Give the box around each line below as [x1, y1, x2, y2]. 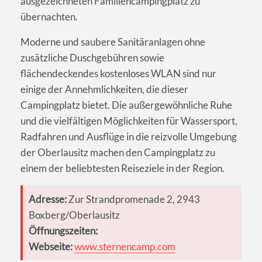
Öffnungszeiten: [29, 225, 98, 237]
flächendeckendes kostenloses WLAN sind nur [20, 67, 216, 80]
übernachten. [20, 11, 78, 23]
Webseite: [29, 240, 73, 253]
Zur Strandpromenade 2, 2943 [67, 193, 200, 206]
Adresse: [29, 193, 67, 206]
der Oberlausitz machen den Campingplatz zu [20, 146, 215, 159]
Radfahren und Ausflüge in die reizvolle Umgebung [20, 130, 237, 143]
